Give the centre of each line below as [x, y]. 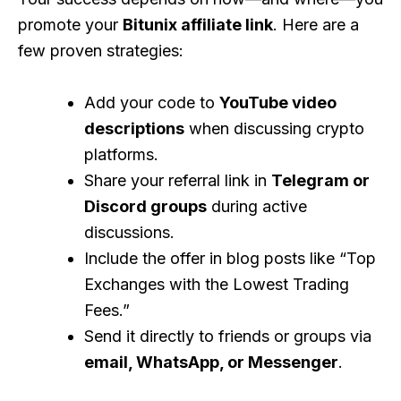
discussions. [129, 232]
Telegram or [320, 180]
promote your [70, 24]
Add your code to [152, 102]
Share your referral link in [178, 180]
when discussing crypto [274, 128]
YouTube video [278, 102]
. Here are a [316, 24]
